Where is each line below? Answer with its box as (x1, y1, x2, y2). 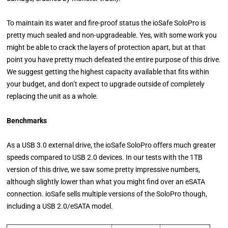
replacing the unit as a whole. (7, 92, 99, 101)
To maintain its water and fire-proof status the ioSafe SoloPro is (7, 19, 206, 27)
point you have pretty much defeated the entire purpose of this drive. (7, 55, 221, 64)
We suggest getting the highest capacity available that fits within (7, 68, 210, 76)
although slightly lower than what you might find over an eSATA (7, 178, 206, 186)
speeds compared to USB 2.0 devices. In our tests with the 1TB (7, 153, 203, 162)
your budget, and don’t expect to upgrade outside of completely (7, 80, 205, 89)
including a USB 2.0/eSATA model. (7, 202, 113, 211)
